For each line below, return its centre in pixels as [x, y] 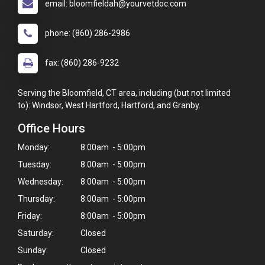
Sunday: [33, 250]
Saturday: [36, 233]
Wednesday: [41, 181]
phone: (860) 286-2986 [88, 33]
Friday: [30, 216]
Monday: [34, 147]
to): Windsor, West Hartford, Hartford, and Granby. [109, 105]
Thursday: [36, 198]
